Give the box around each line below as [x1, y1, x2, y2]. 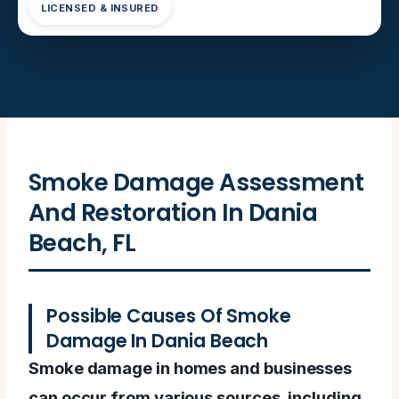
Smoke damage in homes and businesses [28, 357, 353, 378]
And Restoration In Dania [28, 195, 318, 229]
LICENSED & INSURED [40, 2, 159, 15]
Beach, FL [28, 225, 136, 259]
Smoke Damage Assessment [28, 165, 364, 199]
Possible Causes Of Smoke [46, 302, 292, 329]
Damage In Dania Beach [46, 327, 269, 354]
